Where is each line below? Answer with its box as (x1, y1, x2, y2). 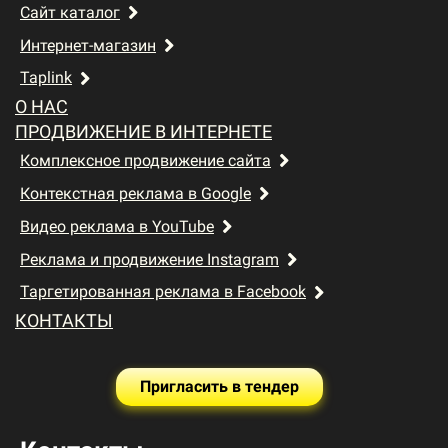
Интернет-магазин (20, 35, 156, 55)
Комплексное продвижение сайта (20, 150, 271, 170)
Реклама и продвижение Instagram (20, 249, 279, 269)
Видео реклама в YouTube (20, 216, 214, 236)
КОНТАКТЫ (15, 310, 113, 332)
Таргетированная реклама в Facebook (20, 282, 306, 302)
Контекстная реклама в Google (20, 183, 251, 203)
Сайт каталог (20, 2, 120, 22)
